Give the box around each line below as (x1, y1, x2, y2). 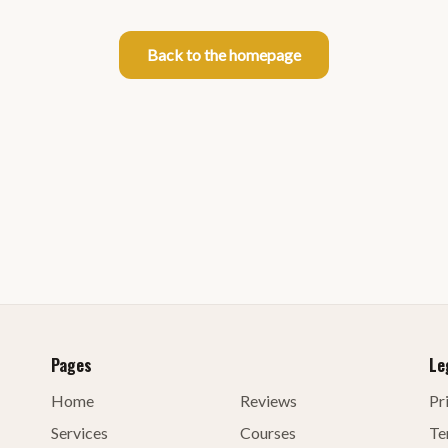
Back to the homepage (147, 44, 301, 64)
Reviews (239, 391, 297, 410)
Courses (239, 423, 296, 442)
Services (50, 423, 108, 442)
